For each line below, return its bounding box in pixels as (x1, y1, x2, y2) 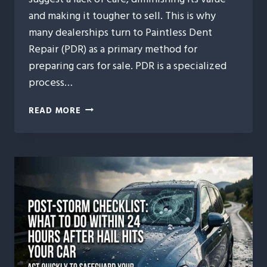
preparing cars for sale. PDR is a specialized (29, 57, 226, 74)
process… (29, 73, 73, 91)
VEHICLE (80, 224, 117, 238)
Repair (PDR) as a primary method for (29, 40, 197, 58)
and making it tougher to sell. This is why (29, 7, 216, 24)
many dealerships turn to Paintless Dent (29, 23, 212, 41)
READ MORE (29, 103, 81, 117)
